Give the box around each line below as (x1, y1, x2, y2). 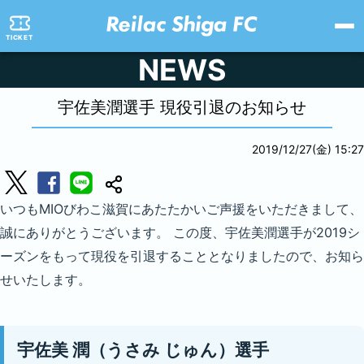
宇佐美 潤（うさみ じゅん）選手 (16, 339, 269, 360)
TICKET (6, 32, 33, 41)
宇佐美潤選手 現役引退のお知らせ (58, 97, 306, 117)
